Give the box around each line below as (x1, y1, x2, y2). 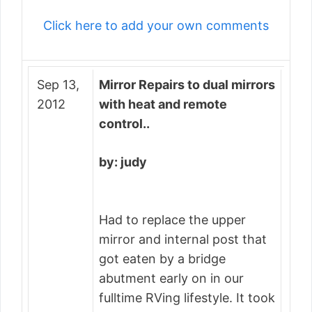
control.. (99, 116, 150, 131)
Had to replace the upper (99, 212, 246, 227)
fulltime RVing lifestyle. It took (99, 290, 275, 305)
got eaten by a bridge (99, 251, 226, 266)
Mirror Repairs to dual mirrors (99, 77, 275, 92)
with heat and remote (99, 97, 227, 111)
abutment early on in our (99, 271, 244, 286)
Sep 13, (37, 77, 79, 92)
